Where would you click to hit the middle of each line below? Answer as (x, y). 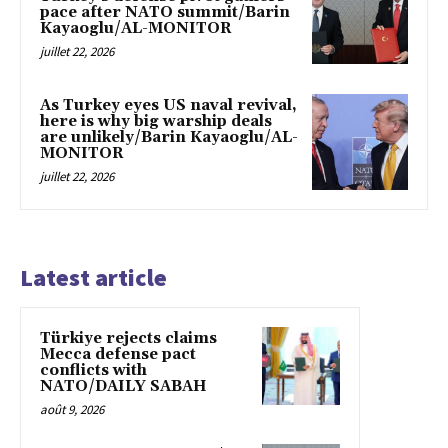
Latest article (93, 277)
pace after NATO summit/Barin (165, 12)
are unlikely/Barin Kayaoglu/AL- (169, 138)
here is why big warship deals (156, 122)
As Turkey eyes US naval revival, (168, 106)
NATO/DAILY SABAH (123, 386)
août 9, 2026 (72, 409)
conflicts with (93, 370)
